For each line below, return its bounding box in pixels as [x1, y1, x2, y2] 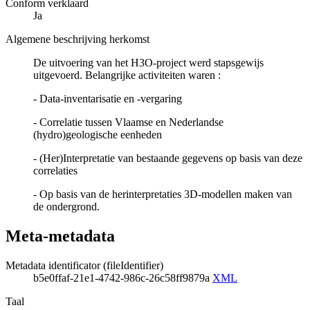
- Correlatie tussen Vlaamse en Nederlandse [33, 116, 224, 129]
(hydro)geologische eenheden [33, 129, 162, 141]
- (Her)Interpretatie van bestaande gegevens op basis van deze [33, 152, 302, 165]
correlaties [33, 165, 77, 177]
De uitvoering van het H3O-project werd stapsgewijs [33, 57, 264, 69]
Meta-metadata [6, 226, 115, 245]
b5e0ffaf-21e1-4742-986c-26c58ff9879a [33, 271, 212, 284]
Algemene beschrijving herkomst [6, 33, 149, 46]
